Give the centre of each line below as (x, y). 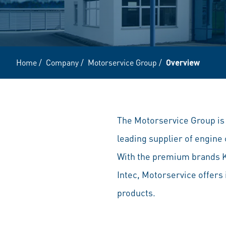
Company (62, 62)
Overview (183, 62)
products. (136, 192)
